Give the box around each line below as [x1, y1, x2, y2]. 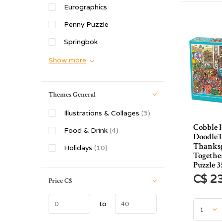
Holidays [64, 143, 94, 152]
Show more [49, 55, 86, 64]
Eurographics [64, 2, 107, 11]
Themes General [49, 90, 96, 99]
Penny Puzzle [64, 20, 109, 29]
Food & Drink [64, 126, 110, 135]
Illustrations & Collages [64, 109, 141, 117]
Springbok [64, 37, 98, 46]
